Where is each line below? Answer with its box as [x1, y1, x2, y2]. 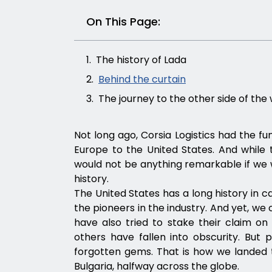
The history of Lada [96, 53, 186, 67]
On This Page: [86, 14, 160, 29]
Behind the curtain [98, 72, 186, 86]
